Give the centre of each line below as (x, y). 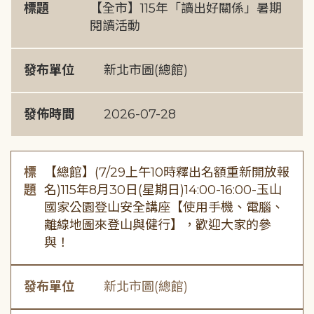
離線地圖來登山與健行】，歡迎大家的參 (157, 225)
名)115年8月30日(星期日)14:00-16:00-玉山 (163, 190)
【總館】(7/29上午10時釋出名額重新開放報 (166, 172)
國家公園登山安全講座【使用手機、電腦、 (164, 207)
